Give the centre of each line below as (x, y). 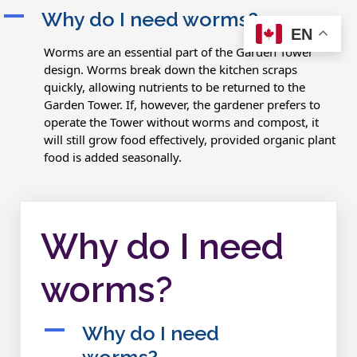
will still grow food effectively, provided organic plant (190, 139)
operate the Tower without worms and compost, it (181, 122)
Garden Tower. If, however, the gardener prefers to (182, 104)
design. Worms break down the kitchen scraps (171, 69)
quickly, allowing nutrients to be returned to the (175, 87)
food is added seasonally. (113, 157)
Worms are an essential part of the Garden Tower (178, 52)
